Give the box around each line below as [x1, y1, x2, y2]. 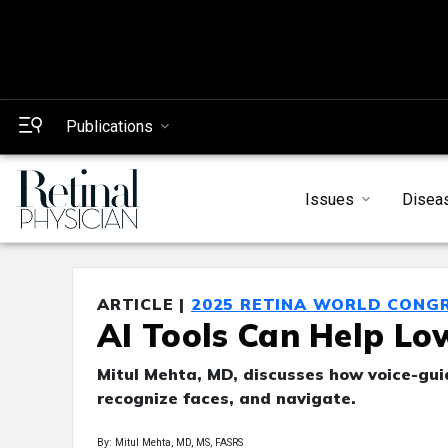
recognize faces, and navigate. [97, 388, 356, 409]
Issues [304, 189, 354, 209]
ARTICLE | [97, 294, 192, 315]
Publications [66, 117, 153, 136]
